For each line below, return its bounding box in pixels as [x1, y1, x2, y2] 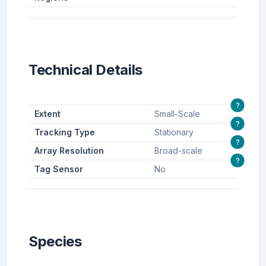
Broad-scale [154, 145, 202, 156]
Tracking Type [34, 127, 95, 138]
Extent [34, 109, 61, 119]
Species [28, 233, 82, 251]
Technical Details [28, 61, 143, 79]
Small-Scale [154, 109, 200, 119]
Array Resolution [34, 145, 104, 156]
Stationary [154, 127, 194, 138]
